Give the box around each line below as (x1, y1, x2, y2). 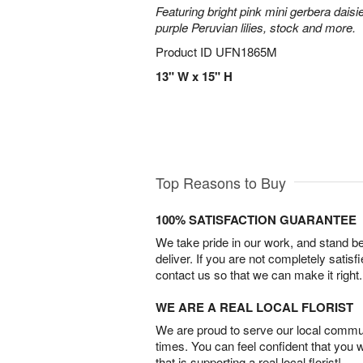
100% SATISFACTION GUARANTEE (156, 210, 357, 228)
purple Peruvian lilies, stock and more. (156, 19, 356, 36)
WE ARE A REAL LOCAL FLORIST (156, 297, 353, 316)
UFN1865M (216, 43, 277, 60)
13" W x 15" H (156, 67, 233, 85)
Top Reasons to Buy (156, 171, 286, 193)
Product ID (156, 43, 216, 60)
